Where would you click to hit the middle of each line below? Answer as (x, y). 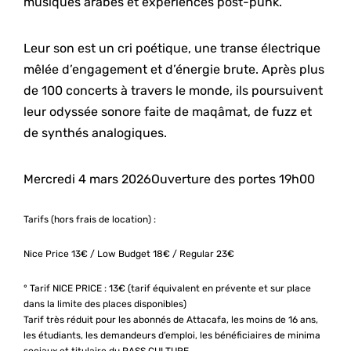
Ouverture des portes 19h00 (233, 179)
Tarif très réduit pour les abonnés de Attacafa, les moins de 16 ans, (171, 319)
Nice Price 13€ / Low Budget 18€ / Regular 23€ (129, 253)
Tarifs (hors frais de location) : (90, 219)
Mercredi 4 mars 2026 (87, 179)
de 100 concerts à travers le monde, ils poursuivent (173, 90)
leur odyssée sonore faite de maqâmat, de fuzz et (168, 111)
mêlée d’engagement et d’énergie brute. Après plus (174, 69)
